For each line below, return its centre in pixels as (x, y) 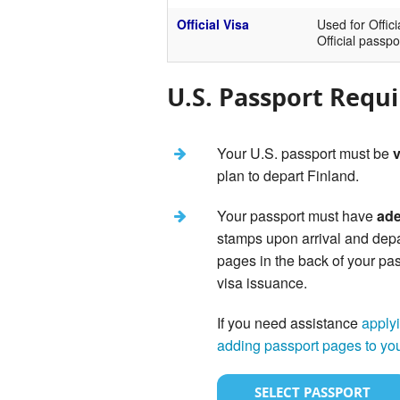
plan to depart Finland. (287, 176)
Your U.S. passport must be (304, 154)
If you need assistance (289, 323)
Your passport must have (296, 216)
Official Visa (213, 25)
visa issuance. (262, 283)
